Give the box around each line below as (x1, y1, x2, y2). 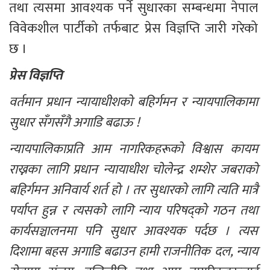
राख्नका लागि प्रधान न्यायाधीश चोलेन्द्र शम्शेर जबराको (9, 159, 261, 181)
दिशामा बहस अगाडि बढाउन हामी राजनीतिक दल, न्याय (9, 240, 261, 263)
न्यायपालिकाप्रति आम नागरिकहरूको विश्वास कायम (9, 138, 261, 161)
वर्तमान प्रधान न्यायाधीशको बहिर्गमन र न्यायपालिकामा (9, 91, 261, 114)
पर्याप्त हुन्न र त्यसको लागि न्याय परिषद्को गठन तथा (9, 199, 261, 222)
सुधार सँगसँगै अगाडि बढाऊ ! (9, 111, 139, 134)
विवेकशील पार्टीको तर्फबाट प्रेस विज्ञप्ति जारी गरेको (9, 17, 261, 40)
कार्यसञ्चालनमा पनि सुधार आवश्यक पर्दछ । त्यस (9, 220, 261, 243)
